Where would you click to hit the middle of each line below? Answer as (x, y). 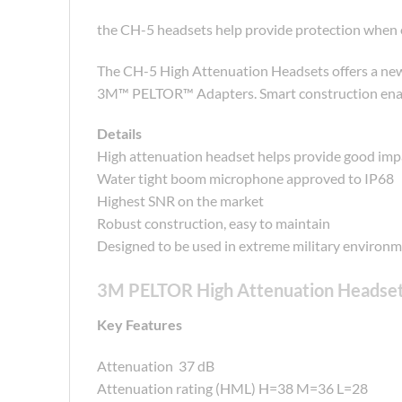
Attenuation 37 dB (156, 365)
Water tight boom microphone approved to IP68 (245, 179)
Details (119, 134)
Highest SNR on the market (180, 201)
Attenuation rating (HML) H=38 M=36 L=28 (232, 388)
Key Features (140, 325)
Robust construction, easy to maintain (214, 223)
